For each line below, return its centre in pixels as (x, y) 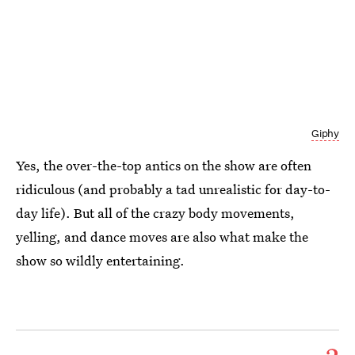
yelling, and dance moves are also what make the (162, 237)
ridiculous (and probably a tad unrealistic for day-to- (173, 189)
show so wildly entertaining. (100, 261)
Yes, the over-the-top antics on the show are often (164, 166)
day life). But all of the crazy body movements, (155, 213)
